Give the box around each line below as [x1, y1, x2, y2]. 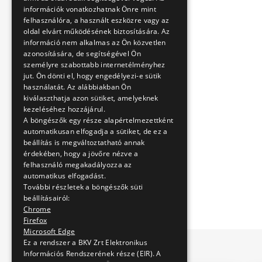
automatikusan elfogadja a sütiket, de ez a [23, 126, 168, 136]
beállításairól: [23, 193, 70, 203]
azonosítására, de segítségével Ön [23, 49, 141, 58]
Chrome [23, 204, 51, 214]
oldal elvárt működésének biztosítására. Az [23, 26, 170, 36]
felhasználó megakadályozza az [23, 160, 132, 170]
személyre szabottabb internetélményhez [23, 60, 166, 70]
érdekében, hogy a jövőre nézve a [23, 149, 139, 158]
